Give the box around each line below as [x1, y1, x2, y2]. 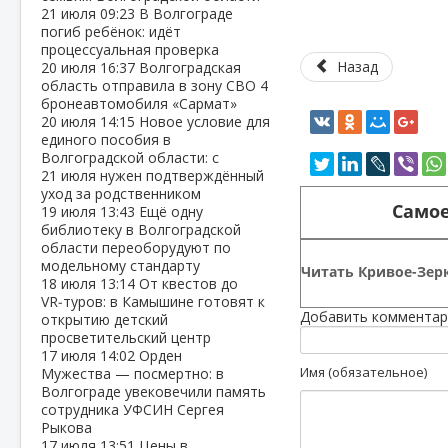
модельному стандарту [41, 256, 200, 275]
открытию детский [41, 310, 168, 329]
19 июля [41, 202, 100, 221]
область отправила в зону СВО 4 [41, 76, 268, 95]
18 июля [41, 274, 100, 293]
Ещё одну [139, 202, 203, 221]
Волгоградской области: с [41, 148, 219, 167]
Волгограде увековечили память [41, 382, 266, 401]
